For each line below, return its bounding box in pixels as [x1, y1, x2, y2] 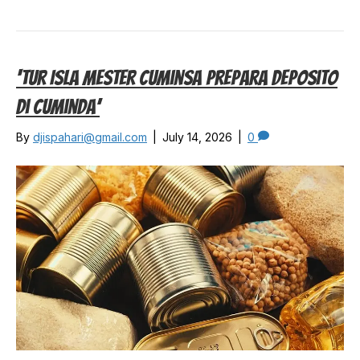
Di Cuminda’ [16, 96, 100, 119]
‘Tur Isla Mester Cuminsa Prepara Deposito [16, 67, 337, 90]
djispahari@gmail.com [33, 130, 147, 145]
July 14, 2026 [162, 130, 232, 145]
